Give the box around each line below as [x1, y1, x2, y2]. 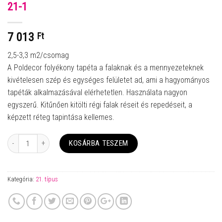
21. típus [36, 175, 58, 183]
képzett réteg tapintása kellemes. [7, 112, 114, 122]
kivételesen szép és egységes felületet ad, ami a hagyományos [7, 75, 210, 85]
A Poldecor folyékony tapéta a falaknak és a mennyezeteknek [7, 63, 204, 73]
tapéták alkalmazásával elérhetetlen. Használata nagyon [7, 88, 187, 98]
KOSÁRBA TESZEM [69, 139, 128, 148]
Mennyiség [7, 135, 38, 144]
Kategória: [7, 175, 36, 183]
